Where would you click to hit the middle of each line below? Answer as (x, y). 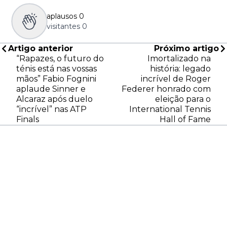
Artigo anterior (41, 48)
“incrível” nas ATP (51, 109)
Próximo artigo (186, 48)
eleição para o (183, 99)
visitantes (63, 26)
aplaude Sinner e (51, 89)
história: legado (180, 68)
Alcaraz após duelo (54, 99)
